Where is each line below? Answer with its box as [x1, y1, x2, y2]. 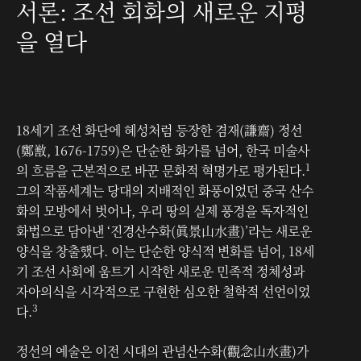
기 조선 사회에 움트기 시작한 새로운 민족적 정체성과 [16, 261, 305, 280]
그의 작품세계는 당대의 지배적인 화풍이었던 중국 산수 [16, 180, 313, 200]
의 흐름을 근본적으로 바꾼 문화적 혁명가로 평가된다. [16, 160, 305, 180]
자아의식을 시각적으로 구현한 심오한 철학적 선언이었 [16, 281, 310, 301]
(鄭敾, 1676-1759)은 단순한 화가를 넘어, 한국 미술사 [16, 140, 309, 160]
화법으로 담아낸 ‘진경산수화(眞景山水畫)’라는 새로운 [16, 221, 312, 240]
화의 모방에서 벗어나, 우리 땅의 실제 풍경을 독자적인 [16, 201, 309, 220]
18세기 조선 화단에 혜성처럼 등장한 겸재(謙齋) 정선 [16, 120, 302, 139]
